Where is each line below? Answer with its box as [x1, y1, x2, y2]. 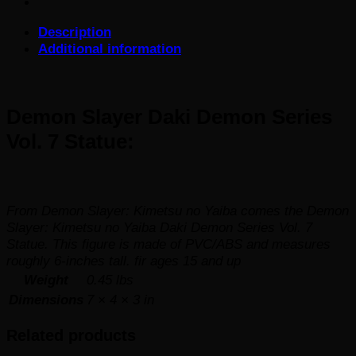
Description [38, 24, 111, 41]
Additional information [38, 41, 181, 57]
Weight [24, 271, 68, 288]
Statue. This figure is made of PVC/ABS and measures [6, 235, 331, 252]
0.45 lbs [87, 271, 133, 288]
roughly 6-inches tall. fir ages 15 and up [6, 252, 241, 269]
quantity [25, 60, 72, 77]
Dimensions [9, 291, 83, 308]
